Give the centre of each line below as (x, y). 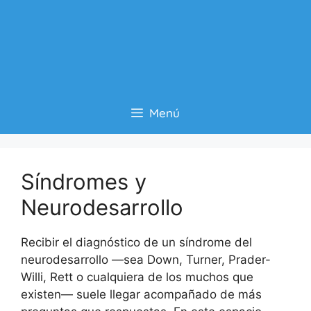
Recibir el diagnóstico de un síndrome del (136, 243)
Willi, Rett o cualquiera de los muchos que (137, 277)
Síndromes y (84, 182)
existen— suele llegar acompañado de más (141, 295)
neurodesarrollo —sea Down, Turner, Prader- (146, 260)
